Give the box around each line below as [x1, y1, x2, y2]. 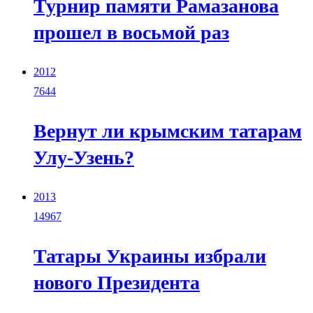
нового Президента [34, 271, 200, 293]
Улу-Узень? [34, 146, 134, 168]
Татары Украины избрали [34, 245, 266, 267]
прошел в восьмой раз [34, 21, 229, 43]
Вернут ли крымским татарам [34, 119, 302, 142]
